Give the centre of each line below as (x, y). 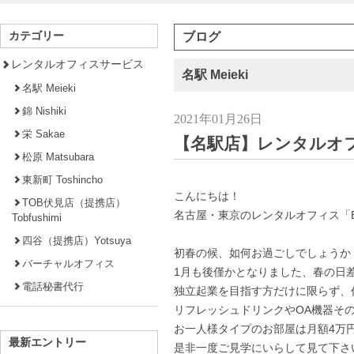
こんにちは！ (207, 196)
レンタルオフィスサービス (77, 64)
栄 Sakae (43, 134)
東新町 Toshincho (62, 179)
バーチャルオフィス (68, 263)
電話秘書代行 (53, 286)
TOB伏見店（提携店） (74, 202)
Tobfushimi (37, 217)
